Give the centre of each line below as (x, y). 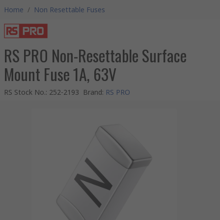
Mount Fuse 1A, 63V (60, 74)
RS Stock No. (25, 92)
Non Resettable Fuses (69, 10)
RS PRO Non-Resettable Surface (95, 55)
